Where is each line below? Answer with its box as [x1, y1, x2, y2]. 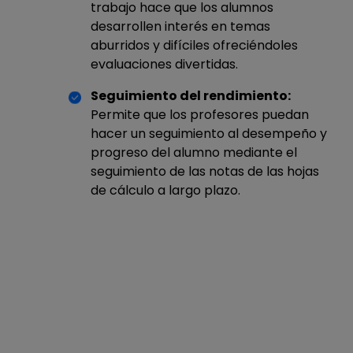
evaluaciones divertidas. [91, 54, 238, 73]
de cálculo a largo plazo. [91, 180, 240, 199]
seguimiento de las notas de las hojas [91, 162, 319, 180]
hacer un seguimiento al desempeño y [91, 124, 327, 143]
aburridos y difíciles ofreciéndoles [91, 35, 298, 54]
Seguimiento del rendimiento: [91, 86, 291, 105]
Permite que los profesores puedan [91, 105, 309, 124]
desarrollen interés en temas [91, 17, 270, 35]
